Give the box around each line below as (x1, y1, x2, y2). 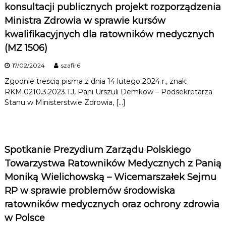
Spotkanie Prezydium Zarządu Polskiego (4, 144, 191, 156)
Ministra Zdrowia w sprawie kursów (4, 15, 165, 27)
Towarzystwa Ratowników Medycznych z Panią (4, 158, 221, 169)
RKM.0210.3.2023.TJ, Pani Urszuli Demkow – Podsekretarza (4, 87, 212, 97)
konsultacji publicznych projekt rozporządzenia (4, 2, 221, 13)
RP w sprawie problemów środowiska (4, 185, 175, 197)
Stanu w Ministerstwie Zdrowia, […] (4, 98, 126, 107)
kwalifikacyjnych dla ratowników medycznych (4, 29, 214, 40)
